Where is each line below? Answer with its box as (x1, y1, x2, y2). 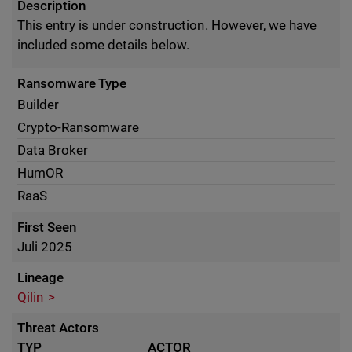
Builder (17, 97, 60, 112)
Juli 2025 (17, 239, 73, 255)
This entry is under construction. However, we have (17, 17, 317, 33)
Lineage (17, 269, 64, 285)
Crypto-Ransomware (17, 119, 140, 135)
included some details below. (17, 37, 190, 53)
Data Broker (17, 142, 89, 158)
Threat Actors (17, 320, 100, 335)
